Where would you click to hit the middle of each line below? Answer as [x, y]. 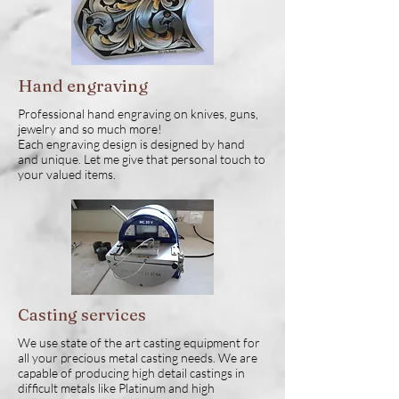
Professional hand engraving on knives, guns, [138, 114]
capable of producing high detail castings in [131, 373]
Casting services [82, 315]
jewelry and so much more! [90, 129]
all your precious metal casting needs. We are [138, 358]
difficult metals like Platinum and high [116, 388]
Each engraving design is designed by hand [131, 144]
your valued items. [67, 175]
